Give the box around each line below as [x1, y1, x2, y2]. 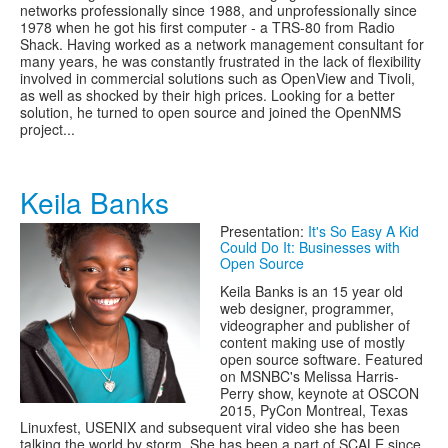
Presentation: [220, 221, 308, 241]
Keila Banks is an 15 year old [220, 281, 403, 301]
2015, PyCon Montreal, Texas [220, 400, 408, 420]
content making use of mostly [220, 332, 405, 352]
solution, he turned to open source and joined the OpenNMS [20, 102, 401, 122]
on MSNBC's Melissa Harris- [220, 366, 399, 386]
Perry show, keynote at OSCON [220, 383, 419, 403]
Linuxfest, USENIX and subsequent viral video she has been [20, 417, 400, 437]
